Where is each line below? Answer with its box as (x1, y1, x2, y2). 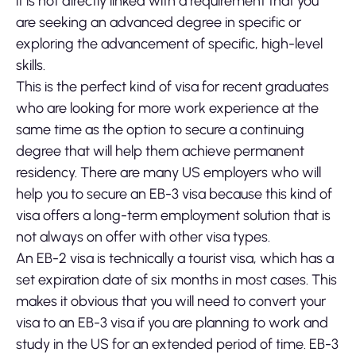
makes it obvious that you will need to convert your (16, 292, 326, 311)
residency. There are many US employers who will (16, 164, 321, 182)
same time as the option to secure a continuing (16, 121, 304, 139)
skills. (16, 56, 45, 75)
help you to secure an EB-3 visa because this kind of (16, 185, 332, 203)
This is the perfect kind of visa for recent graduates (16, 78, 329, 96)
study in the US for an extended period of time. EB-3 (16, 335, 339, 354)
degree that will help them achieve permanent (16, 142, 304, 161)
